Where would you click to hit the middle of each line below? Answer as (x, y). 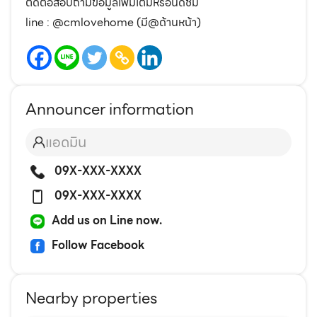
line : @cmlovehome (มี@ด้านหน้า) (113, 23)
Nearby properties (91, 299)
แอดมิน (66, 143)
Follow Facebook (98, 246)
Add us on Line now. (107, 221)
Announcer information (110, 110)
